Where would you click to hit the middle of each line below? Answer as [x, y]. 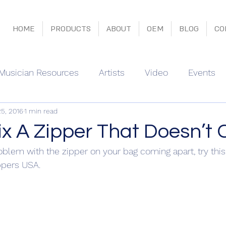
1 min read [41, 111]
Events [202, 72]
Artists [112, 72]
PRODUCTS [70, 29]
